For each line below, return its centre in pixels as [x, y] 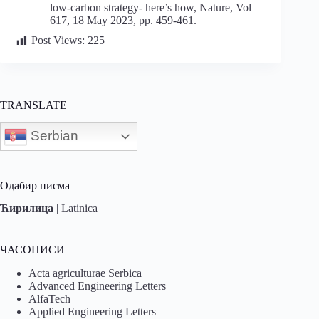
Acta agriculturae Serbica [85, 273]
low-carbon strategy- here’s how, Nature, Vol [151, 8]
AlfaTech [49, 299]
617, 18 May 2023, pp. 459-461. [127, 21]
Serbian [53, 135]
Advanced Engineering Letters [97, 286]
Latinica [79, 209]
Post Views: [58, 41]
